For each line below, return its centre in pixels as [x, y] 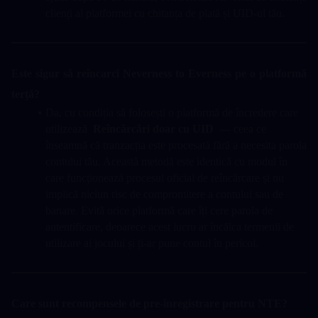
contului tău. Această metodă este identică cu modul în [166, 162]
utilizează [69, 129]
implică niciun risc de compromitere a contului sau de [164, 194]
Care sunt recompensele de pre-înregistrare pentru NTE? [149, 304]
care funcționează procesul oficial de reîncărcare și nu [165, 178]
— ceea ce [240, 129]
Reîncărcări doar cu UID [153, 129]
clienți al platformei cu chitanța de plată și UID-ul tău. [165, 13]
